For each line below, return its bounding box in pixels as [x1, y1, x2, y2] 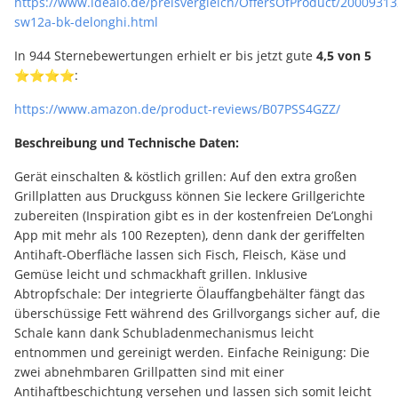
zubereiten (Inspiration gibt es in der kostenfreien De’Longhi [14, 207, 373, 225]
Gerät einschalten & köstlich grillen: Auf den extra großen [14, 168, 357, 186]
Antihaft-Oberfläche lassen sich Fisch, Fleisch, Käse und [14, 246, 346, 264]
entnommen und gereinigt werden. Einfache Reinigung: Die [14, 344, 370, 362]
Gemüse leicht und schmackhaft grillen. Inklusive [14, 266, 307, 283]
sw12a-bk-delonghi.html [14, 13, 158, 31]
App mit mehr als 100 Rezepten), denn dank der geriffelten [14, 227, 365, 244]
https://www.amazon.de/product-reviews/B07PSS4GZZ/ [14, 100, 340, 118]
